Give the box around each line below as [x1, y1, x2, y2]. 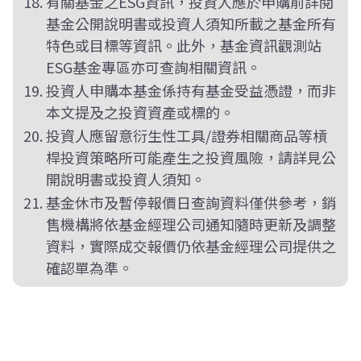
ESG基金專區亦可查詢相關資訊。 [45, 56, 261, 77]
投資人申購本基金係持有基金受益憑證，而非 [45, 80, 336, 101]
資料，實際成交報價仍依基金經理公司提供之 [45, 235, 336, 256]
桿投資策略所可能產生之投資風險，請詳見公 [45, 147, 336, 168]
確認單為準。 [45, 257, 133, 278]
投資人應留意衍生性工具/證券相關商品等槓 [45, 125, 327, 146]
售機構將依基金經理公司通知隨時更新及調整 [45, 214, 336, 234]
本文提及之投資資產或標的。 [45, 102, 234, 122]
